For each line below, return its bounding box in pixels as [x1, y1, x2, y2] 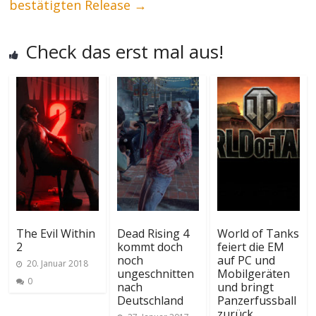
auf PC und [217, 253, 275, 268]
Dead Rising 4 [116, 226, 189, 241]
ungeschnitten [116, 266, 194, 281]
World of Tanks [217, 226, 299, 241]
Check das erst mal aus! [25, 39, 224, 64]
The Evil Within [16, 226, 96, 241]
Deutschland [116, 293, 183, 308]
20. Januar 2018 [27, 257, 89, 269]
